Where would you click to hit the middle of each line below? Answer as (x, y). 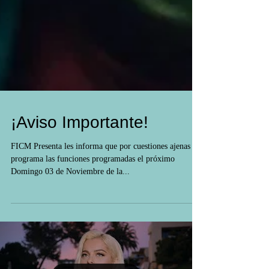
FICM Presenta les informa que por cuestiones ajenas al (105, 204)
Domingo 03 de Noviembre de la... (70, 229)
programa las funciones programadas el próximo (93, 216)
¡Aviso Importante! (80, 180)
